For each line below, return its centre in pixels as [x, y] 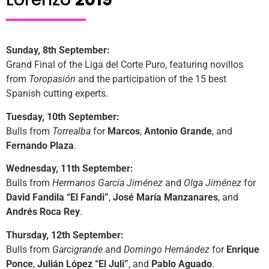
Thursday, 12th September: [65, 235]
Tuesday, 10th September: [63, 116]
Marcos [124, 131]
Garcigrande [77, 249]
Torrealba [71, 131]
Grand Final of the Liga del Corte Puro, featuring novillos [125, 65]
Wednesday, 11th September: [70, 169]
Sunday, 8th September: [58, 50]
